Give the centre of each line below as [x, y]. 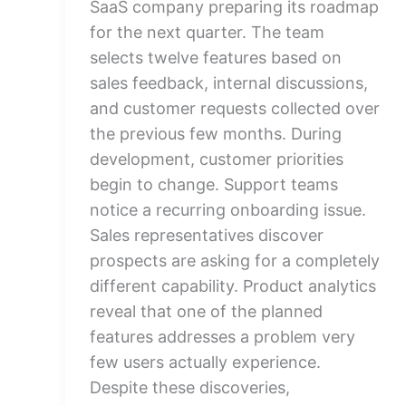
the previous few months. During [216, 134]
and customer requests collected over [235, 108]
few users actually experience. [205, 362]
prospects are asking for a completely [235, 261]
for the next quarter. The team [207, 32]
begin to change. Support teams [214, 184]
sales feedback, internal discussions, [229, 83]
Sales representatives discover [207, 235]
